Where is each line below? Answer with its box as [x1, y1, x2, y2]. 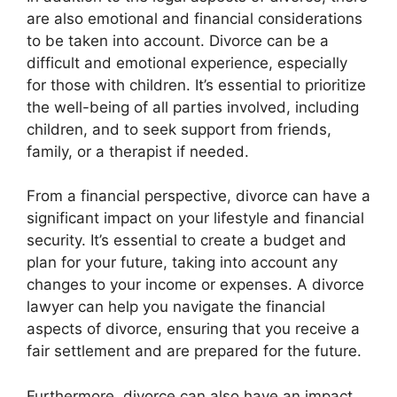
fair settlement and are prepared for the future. [27, 342, 362, 360]
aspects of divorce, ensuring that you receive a [27, 320, 360, 338]
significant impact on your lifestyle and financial [27, 209, 364, 227]
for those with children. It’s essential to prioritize [27, 75, 366, 94]
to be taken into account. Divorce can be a [27, 31, 329, 50]
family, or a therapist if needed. [27, 142, 249, 160]
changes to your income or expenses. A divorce [27, 276, 364, 293]
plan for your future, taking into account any [27, 253, 338, 271]
